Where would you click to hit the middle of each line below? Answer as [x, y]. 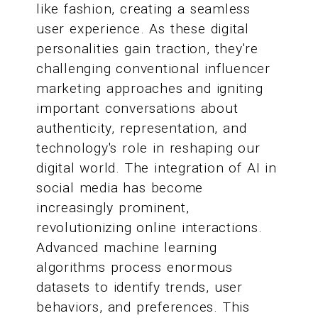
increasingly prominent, [113, 208]
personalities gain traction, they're [147, 49]
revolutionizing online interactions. [149, 228]
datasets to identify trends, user [139, 287]
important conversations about [137, 109]
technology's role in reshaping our [148, 148]
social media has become [120, 188]
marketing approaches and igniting [150, 89]
